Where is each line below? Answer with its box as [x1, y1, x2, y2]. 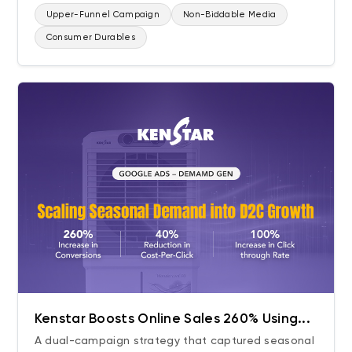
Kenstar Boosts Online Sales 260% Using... [34, 310, 310, 327]
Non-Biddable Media [183, 9, 277, 20]
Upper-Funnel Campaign [46, 9, 160, 20]
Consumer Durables [46, 32, 135, 42]
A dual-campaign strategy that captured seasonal [34, 334, 314, 347]
